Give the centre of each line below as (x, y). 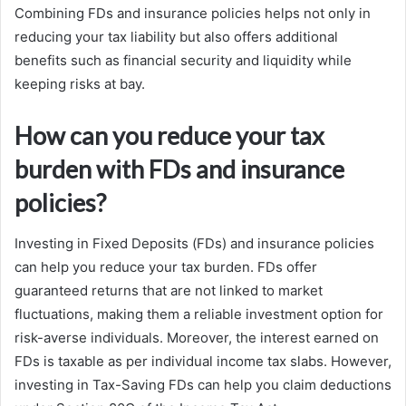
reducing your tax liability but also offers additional (176, 37)
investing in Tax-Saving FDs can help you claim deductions (203, 384)
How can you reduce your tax (169, 136)
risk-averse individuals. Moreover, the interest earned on (197, 337)
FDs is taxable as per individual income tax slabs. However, (203, 361)
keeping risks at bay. (80, 84)
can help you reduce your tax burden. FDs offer (166, 266)
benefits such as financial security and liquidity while (183, 61)
